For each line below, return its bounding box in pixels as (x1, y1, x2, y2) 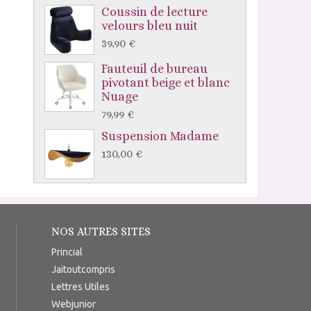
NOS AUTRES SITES (51, 225, 151, 238)
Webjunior (51, 299, 96, 310)
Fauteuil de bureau (101, 62, 208, 76)
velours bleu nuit (101, 19, 198, 33)
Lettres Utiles (51, 281, 110, 292)
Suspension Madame (101, 129, 219, 143)
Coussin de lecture (101, 5, 208, 19)
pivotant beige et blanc (101, 76, 230, 90)
